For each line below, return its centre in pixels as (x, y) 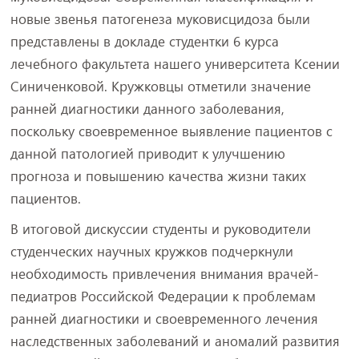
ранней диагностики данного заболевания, (147, 109)
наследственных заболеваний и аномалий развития (175, 341)
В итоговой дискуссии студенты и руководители (160, 229)
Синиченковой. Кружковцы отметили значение (160, 86)
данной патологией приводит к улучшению (147, 153)
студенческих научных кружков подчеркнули (151, 251)
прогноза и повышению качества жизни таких (158, 176)
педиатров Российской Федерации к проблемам (163, 296)
